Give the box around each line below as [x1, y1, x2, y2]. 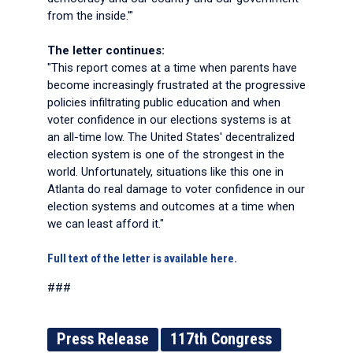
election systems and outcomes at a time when [47, 199, 295, 214]
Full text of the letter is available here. [47, 251, 237, 266]
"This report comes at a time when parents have [47, 61, 297, 75]
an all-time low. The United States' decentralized [47, 130, 295, 144]
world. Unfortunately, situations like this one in [47, 165, 284, 179]
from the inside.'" [47, 9, 133, 23]
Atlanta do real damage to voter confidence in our [47, 182, 305, 196]
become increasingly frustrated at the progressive [47, 78, 306, 92]
